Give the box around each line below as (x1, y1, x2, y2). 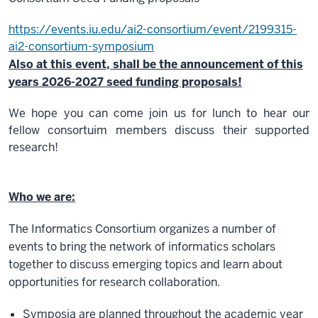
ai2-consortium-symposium (9, 39, 154, 55)
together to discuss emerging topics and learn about (9, 257, 283, 273)
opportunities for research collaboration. (9, 275, 220, 290)
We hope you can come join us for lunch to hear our (9, 106, 309, 121)
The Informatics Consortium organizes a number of (9, 221, 276, 237)
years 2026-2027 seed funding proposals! (9, 75, 242, 90)
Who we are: (9, 190, 75, 205)
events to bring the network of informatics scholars (9, 239, 275, 255)
